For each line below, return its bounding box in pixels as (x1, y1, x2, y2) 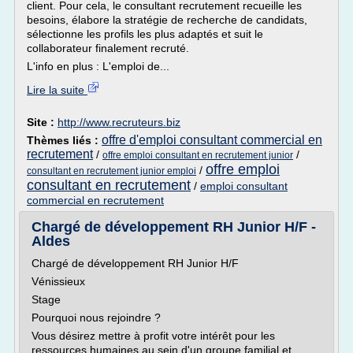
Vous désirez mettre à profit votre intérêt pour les (32, 329, 275, 342)
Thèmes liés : (27, 134, 102, 147)
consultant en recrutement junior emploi (27, 165, 196, 176)
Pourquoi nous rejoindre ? (32, 311, 161, 324)
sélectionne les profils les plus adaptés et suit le (27, 28, 263, 40)
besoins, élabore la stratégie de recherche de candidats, (27, 13, 307, 26)
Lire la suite (27, 84, 87, 96)
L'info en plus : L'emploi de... (27, 60, 169, 72)
